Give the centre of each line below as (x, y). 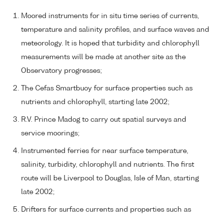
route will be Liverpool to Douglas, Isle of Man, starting (110, 179)
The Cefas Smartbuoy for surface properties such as (107, 89)
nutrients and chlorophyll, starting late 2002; (95, 102)
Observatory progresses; (62, 71)
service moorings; (50, 134)
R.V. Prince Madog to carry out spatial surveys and (104, 120)
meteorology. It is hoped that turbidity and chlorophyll (110, 44)
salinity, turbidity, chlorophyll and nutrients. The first (108, 165)
